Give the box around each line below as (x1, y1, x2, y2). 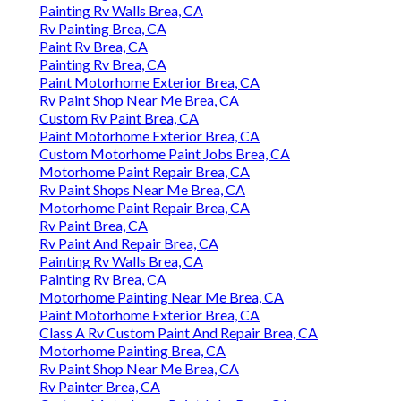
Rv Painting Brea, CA (39, 20, 166, 38)
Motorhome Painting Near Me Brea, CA (39, 288, 284, 306)
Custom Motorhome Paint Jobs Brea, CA (39, 145, 290, 163)
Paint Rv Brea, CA (39, 38, 148, 55)
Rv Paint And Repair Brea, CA (39, 235, 218, 252)
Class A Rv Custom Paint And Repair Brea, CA (39, 324, 318, 342)
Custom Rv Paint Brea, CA (39, 109, 199, 127)
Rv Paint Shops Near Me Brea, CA (39, 181, 245, 199)
